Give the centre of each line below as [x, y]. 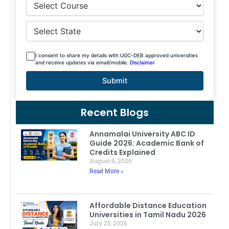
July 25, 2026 [109, 223]
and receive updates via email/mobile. [83, 62]
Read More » [107, 171]
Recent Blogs [115, 112]
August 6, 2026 [111, 160]
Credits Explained [123, 152]
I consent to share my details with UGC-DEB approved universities [117, 55]
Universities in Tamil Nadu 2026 [148, 215]
